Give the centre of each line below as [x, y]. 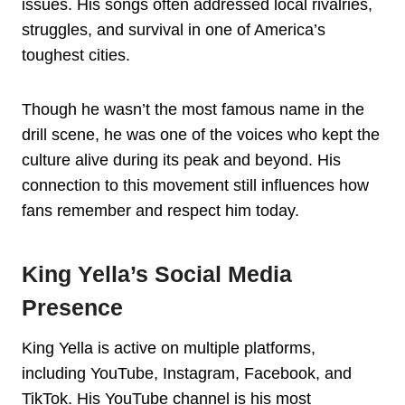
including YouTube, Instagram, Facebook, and [187, 374]
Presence [72, 307]
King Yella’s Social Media [157, 273]
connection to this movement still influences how [195, 186]
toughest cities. [76, 56]
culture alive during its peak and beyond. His [181, 160]
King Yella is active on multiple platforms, [169, 348]
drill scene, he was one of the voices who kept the [201, 135]
